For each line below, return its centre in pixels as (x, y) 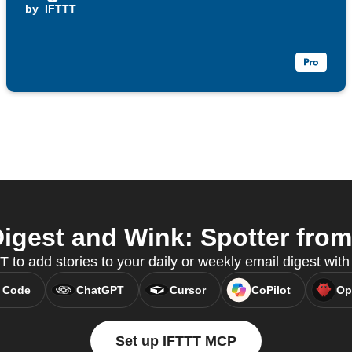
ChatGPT (100, 290)
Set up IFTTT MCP (176, 341)
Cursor (187, 290)
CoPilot (271, 290)
